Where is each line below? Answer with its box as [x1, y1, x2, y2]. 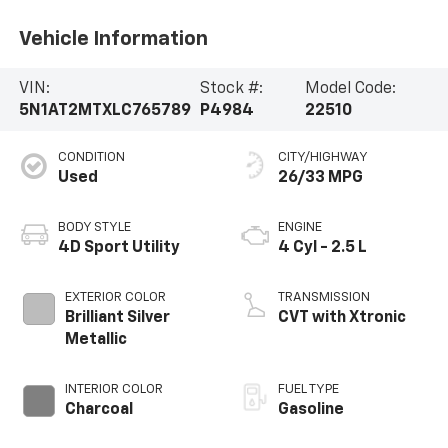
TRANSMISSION [278, 291, 370, 305]
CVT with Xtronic [278, 310, 406, 327]
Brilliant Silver [64, 310, 170, 327]
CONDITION [57, 151, 125, 165]
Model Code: [305, 80, 397, 97]
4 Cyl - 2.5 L [278, 240, 367, 257]
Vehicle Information [18, 28, 208, 49]
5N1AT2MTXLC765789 [18, 102, 191, 119]
